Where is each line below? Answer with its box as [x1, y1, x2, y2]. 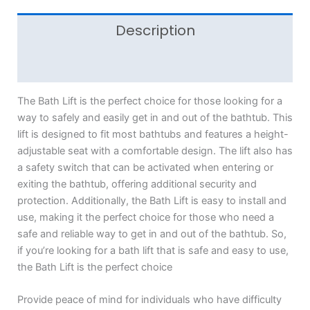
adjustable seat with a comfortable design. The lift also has [17, 145, 293, 158]
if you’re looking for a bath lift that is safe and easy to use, [17, 244, 289, 257]
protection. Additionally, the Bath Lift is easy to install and [17, 194, 286, 208]
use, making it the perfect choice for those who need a [17, 211, 274, 224]
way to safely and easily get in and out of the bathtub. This [17, 111, 293, 125]
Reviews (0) [115, 55, 195, 75]
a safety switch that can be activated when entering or [17, 161, 273, 174]
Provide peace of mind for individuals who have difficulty [17, 293, 282, 307]
